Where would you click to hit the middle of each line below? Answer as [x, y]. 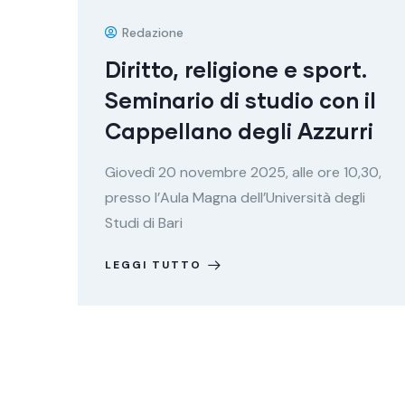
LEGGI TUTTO [153, 265]
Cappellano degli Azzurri [239, 131]
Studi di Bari [144, 223]
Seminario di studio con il [240, 100]
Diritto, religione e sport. [236, 69]
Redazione [153, 33]
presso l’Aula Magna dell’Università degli [235, 198]
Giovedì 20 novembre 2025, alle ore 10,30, [243, 172]
